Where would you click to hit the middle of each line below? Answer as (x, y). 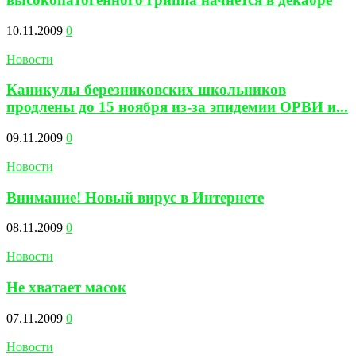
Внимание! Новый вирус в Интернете (135, 197)
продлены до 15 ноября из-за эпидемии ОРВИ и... (177, 107)
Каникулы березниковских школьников (146, 90)
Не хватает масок (66, 288)
